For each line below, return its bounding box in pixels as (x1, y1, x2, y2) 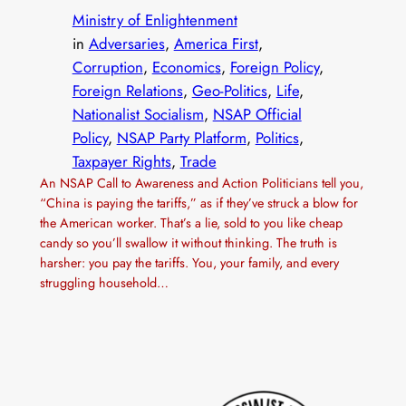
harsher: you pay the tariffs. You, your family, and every (39, 254, 339, 273)
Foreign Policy (229, 56, 319, 79)
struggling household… (39, 274, 169, 293)
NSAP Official (212, 103, 302, 126)
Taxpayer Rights (72, 150, 171, 173)
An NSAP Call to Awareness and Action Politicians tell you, (39, 174, 363, 193)
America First (173, 33, 258, 55)
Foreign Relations (72, 80, 183, 102)
